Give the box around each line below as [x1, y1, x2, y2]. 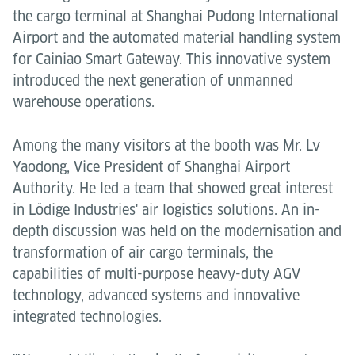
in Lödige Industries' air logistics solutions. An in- [13, 201, 320, 218]
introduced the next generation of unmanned [13, 72, 293, 89]
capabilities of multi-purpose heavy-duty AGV [13, 265, 300, 282]
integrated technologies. [13, 308, 162, 325]
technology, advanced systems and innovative [13, 287, 300, 303]
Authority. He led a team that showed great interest [13, 180, 333, 197]
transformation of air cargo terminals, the [13, 244, 273, 261]
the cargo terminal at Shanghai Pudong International [13, 8, 338, 25]
